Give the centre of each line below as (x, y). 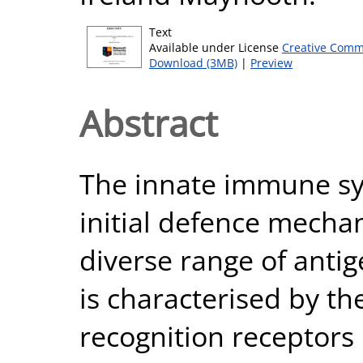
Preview (271, 63)
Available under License (216, 47)
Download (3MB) (193, 63)
